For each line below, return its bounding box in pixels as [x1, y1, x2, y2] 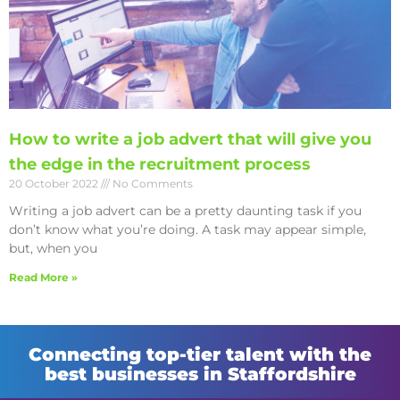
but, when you [9, 240, 97, 257]
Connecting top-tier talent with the [29, 344, 371, 366]
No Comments [110, 177, 193, 191]
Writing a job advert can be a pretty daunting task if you [9, 203, 362, 220]
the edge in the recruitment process [9, 154, 311, 175]
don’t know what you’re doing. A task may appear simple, [9, 221, 366, 238]
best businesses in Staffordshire [44, 363, 356, 386]
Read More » [9, 271, 78, 285]
